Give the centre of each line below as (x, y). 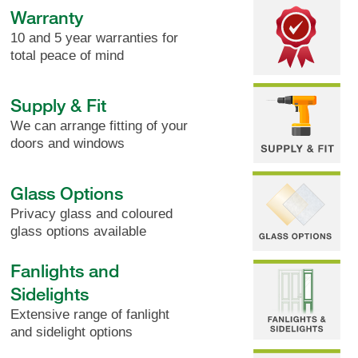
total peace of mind (68, 55)
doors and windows (68, 143)
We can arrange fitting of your (99, 125)
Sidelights (50, 293)
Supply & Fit (59, 104)
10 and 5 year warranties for (95, 38)
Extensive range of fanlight (90, 314)
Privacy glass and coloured (92, 213)
